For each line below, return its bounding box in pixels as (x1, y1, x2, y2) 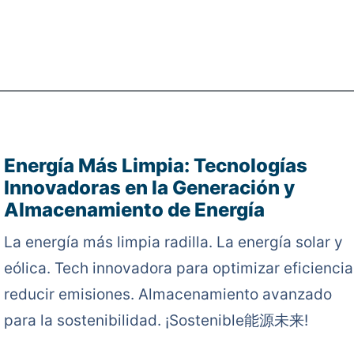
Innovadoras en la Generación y (3, 175, 295, 199)
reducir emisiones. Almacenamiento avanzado (3, 284, 332, 303)
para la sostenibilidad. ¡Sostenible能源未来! (3, 311, 308, 330)
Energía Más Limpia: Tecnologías (3, 153, 307, 177)
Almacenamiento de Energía (3, 198, 265, 221)
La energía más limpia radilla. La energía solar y (3, 232, 343, 251)
